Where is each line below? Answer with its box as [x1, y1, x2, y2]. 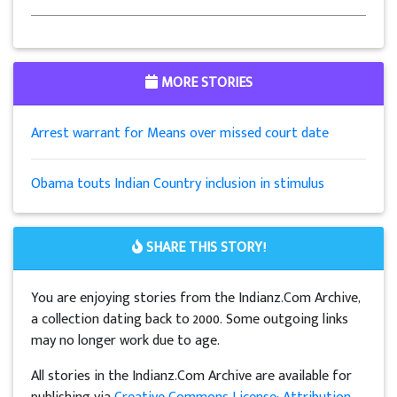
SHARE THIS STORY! [142, 236, 266, 261]
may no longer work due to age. [31, 329, 220, 354]
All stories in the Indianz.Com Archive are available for [31, 364, 352, 389]
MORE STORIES [157, 71, 253, 96]
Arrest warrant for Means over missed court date [31, 121, 329, 146]
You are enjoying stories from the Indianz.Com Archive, [31, 286, 361, 311]
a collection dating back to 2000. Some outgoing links [31, 307, 348, 332]
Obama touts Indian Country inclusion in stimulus [31, 172, 324, 197]
